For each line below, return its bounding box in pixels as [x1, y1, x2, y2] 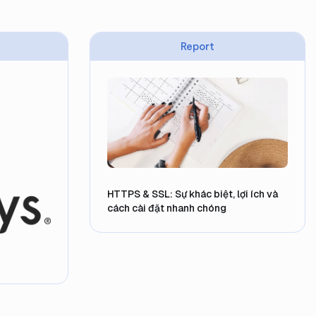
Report [181, 40, 214, 53]
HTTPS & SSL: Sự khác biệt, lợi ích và [107, 188, 278, 200]
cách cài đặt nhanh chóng [107, 202, 226, 214]
